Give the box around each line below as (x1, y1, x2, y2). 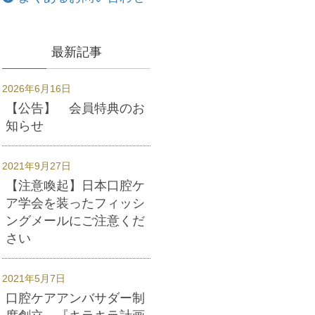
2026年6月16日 (2, 82, 71, 94)
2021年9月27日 (2, 160, 71, 172)
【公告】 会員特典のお (6, 101, 145, 115)
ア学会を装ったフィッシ (6, 195, 145, 210)
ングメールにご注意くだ (6, 213, 145, 228)
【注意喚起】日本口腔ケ (6, 178, 145, 193)
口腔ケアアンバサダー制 (6, 290, 145, 305)
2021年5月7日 (2, 272, 65, 284)
